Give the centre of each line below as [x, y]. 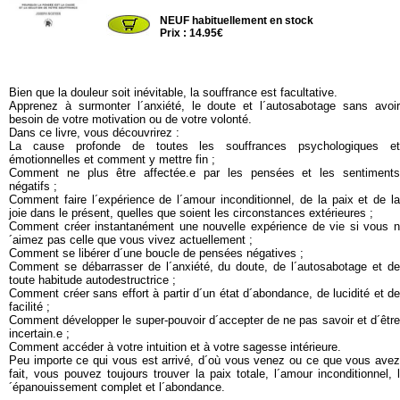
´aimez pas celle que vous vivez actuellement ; [131, 240]
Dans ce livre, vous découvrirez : [94, 133]
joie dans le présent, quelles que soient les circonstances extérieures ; [191, 213]
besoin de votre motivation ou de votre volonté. [130, 119]
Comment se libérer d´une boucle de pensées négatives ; [156, 253]
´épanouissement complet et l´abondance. [117, 387]
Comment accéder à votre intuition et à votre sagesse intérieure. [175, 347]
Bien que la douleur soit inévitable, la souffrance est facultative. [173, 92]
